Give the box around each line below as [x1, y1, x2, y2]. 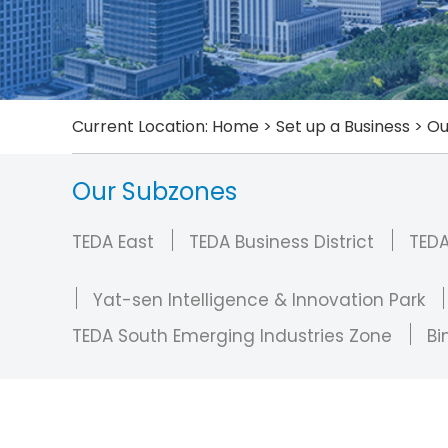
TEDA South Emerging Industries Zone [72, 324, 392, 348]
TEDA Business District [189, 230, 374, 254]
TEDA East [72, 230, 154, 254]
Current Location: [72, 115, 212, 138]
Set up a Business [276, 115, 410, 138]
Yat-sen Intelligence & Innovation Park [93, 288, 425, 312]
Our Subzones [72, 175, 237, 208]
